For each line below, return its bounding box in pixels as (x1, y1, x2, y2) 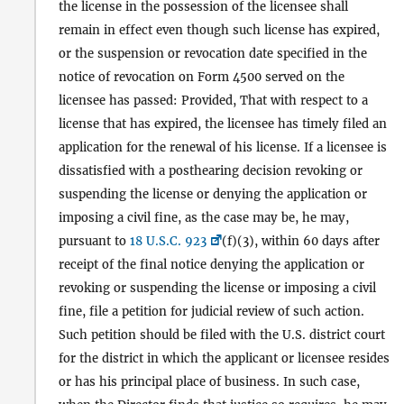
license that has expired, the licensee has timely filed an (59, 116, 387, 133)
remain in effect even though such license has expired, (59, 23, 380, 39)
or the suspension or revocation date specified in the (59, 46, 367, 62)
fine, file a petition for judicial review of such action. (59, 304, 364, 320)
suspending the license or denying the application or (59, 187, 367, 203)
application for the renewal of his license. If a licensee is (59, 140, 387, 156)
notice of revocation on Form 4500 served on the (59, 69, 344, 86)
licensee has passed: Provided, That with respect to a (59, 93, 368, 109)
